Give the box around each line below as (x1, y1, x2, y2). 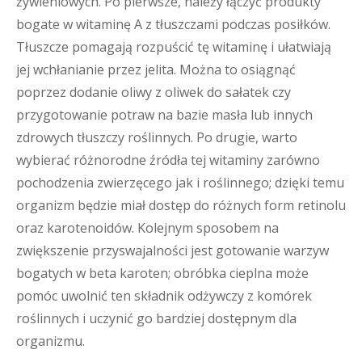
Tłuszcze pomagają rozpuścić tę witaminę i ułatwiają (16, 38, 331, 56)
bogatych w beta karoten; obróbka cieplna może (16, 264, 309, 282)
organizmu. (16, 332, 85, 350)
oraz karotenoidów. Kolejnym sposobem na (16, 219, 279, 237)
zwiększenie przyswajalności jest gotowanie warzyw (16, 242, 329, 259)
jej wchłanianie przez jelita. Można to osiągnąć (16, 61, 296, 78)
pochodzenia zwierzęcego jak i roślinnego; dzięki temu (16, 174, 344, 192)
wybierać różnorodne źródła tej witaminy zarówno (16, 151, 320, 169)
